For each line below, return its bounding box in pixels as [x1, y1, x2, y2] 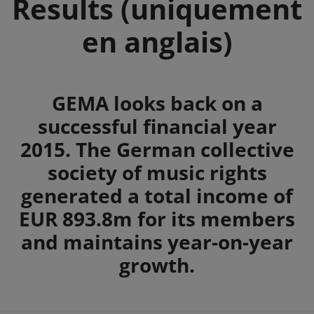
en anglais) [81, 22, 233, 61]
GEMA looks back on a [51, 89, 263, 116]
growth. [119, 251, 195, 278]
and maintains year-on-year [21, 228, 293, 255]
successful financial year [37, 112, 277, 139]
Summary [10, 88, 104, 116]
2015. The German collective [20, 135, 294, 163]
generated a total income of [21, 182, 293, 209]
